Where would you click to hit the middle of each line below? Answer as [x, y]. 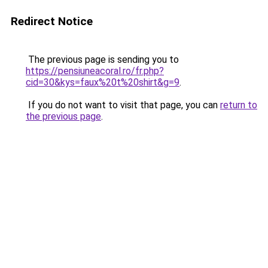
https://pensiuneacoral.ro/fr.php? [95, 71]
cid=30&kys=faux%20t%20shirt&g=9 [103, 82]
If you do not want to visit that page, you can [123, 105]
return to [239, 105]
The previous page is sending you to [102, 60]
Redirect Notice [52, 21]
